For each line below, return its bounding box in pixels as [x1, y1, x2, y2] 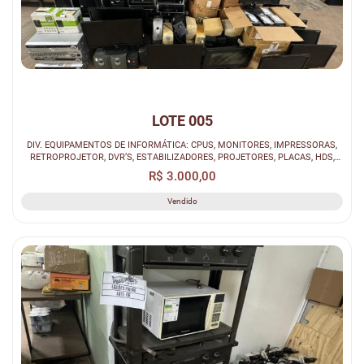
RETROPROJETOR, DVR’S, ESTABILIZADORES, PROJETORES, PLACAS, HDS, [29, 150, 335, 162]
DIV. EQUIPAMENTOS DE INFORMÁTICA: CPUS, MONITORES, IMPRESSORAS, [27, 138, 337, 150]
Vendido [167, 196, 197, 206]
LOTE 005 [151, 111, 213, 129]
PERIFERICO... [154, 162, 210, 175]
